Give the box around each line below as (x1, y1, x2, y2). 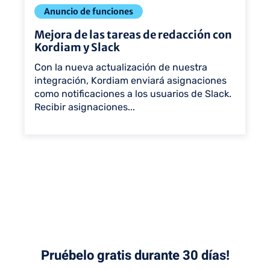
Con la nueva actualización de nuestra (34, 61, 207, 74)
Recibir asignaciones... (34, 101, 135, 113)
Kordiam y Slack (34, 40, 120, 55)
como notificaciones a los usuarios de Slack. (34, 88, 231, 100)
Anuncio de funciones (44, 6, 133, 17)
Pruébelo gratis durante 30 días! (40, 245, 230, 265)
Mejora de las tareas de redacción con (34, 28, 232, 42)
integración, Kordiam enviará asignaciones (34, 75, 227, 87)
